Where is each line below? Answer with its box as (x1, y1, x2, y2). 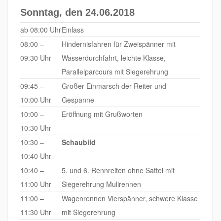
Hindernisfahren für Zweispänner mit (62, 38, 176, 49)
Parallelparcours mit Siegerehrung (62, 66, 168, 76)
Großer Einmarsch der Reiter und (62, 80, 166, 91)
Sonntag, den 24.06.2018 (20, 6, 135, 18)
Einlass (62, 24, 84, 35)
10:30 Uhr (20, 122, 51, 133)
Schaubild (62, 137, 96, 147)
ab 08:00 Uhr (20, 24, 61, 35)
